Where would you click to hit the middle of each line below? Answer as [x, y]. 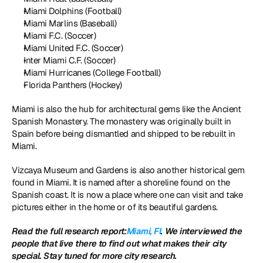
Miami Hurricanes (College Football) [92, 73]
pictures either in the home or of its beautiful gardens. [115, 207]
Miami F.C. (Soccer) [60, 36]
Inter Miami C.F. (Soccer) [70, 60]
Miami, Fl [144, 231]
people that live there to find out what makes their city [119, 243]
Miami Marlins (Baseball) [70, 23]
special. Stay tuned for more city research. [94, 256]
